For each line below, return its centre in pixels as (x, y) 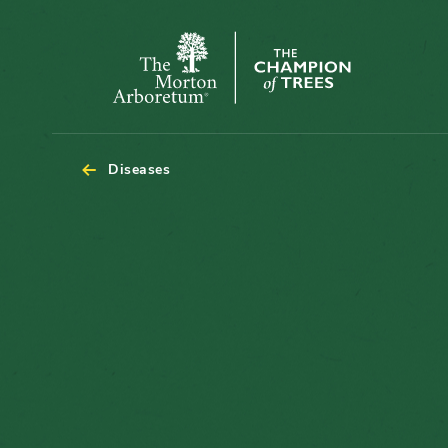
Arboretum (120, 127)
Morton (107, 102)
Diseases (139, 169)
